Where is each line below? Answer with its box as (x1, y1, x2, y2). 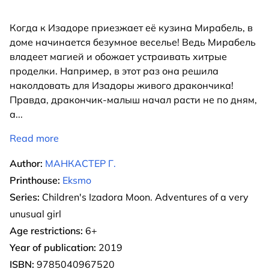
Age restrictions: (10, 224, 83, 237)
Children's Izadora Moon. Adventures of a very (40, 190, 249, 203)
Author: (10, 157, 43, 169)
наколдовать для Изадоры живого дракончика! (10, 79, 234, 91)
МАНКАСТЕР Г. (45, 157, 116, 169)
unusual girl (10, 207, 61, 220)
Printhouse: (10, 174, 60, 186)
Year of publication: (10, 241, 96, 253)
